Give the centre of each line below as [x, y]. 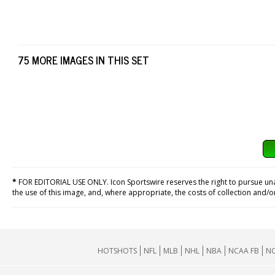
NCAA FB [244, 250]
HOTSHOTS [117, 250]
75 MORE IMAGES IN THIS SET [83, 60]
